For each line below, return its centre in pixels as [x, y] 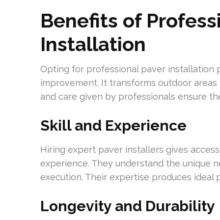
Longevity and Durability [128, 206]
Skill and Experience [113, 125]
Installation [93, 44]
